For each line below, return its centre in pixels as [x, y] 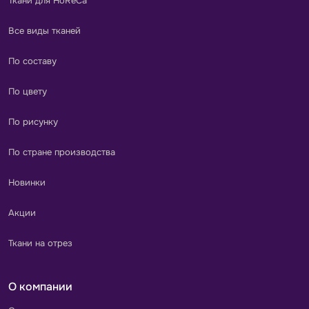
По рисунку [33, 121]
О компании [40, 287]
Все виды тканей [44, 30]
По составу [32, 61]
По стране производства [62, 152]
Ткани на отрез [40, 243]
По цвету [28, 91]
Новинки [27, 182]
